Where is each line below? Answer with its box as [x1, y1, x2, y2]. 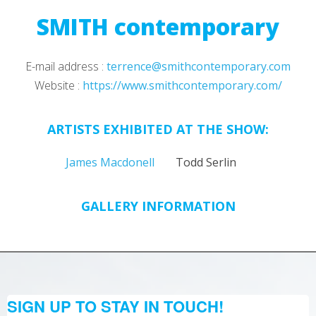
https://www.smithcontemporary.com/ [82, 78, 282, 93]
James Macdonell [66, 154, 154, 170]
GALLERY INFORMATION [80, 197, 236, 214]
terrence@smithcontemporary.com [107, 59, 291, 74]
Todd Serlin [175, 154, 236, 170]
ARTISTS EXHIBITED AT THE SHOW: [47, 121, 269, 138]
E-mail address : [25, 59, 107, 74]
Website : [34, 78, 83, 93]
